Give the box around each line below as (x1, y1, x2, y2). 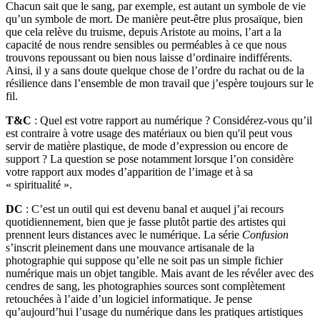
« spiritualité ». (6, 179, 72, 191)
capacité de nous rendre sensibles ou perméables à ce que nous (6, 39, 286, 51)
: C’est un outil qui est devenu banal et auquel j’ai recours (23, 203, 284, 216)
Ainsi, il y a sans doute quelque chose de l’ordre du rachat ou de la (6, 64, 304, 77)
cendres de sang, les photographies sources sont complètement (6, 280, 285, 293)
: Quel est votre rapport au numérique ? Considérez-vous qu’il (31, 114, 312, 127)
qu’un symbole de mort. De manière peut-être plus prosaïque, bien (6, 13, 303, 26)
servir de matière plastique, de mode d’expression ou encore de (6, 140, 288, 153)
